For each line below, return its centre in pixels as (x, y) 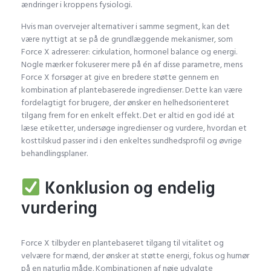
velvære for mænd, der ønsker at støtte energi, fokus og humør (135, 255)
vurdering (59, 208)
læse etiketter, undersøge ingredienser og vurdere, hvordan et (134, 128)
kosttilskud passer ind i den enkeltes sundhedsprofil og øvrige (132, 140)
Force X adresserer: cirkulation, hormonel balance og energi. (129, 51)
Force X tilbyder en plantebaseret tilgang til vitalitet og (122, 243)
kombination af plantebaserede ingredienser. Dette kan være (132, 90)
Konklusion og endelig (128, 188)
